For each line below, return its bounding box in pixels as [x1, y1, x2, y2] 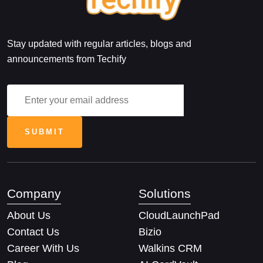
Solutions [139, 186, 191, 200]
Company [7, 186, 61, 200]
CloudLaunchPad [139, 209, 220, 221]
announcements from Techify [7, 53, 126, 64]
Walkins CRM [139, 242, 202, 254]
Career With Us [7, 242, 79, 254]
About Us [7, 209, 50, 221]
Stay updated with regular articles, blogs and [7, 38, 191, 49]
